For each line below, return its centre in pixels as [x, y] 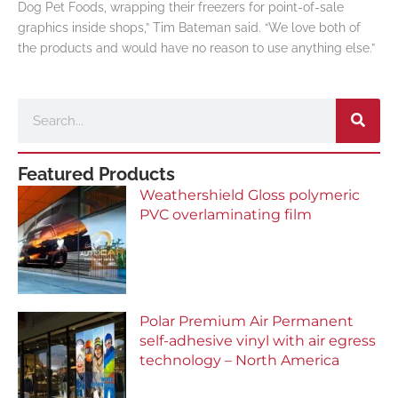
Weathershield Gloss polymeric [250, 195]
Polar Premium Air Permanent [247, 322]
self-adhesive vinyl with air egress [258, 341]
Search [37, 107]
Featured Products [96, 174]
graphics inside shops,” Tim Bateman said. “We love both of [189, 28]
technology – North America [240, 361]
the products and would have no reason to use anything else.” [196, 48]
